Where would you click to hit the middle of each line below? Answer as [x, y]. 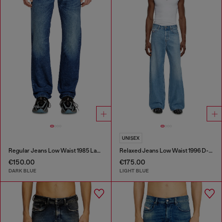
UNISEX [131, 138]
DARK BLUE [22, 171]
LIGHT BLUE [134, 171]
